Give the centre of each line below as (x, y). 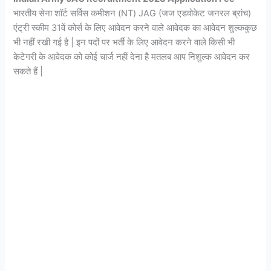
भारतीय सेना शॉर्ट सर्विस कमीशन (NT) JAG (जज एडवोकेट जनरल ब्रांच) (132, 13)
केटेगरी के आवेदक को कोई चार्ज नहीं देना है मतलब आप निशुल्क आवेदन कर (132, 57)
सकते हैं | (28, 71)
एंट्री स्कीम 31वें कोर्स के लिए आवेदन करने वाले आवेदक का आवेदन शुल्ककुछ (135, 28)
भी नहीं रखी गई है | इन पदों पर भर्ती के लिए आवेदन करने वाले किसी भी (124, 42)
